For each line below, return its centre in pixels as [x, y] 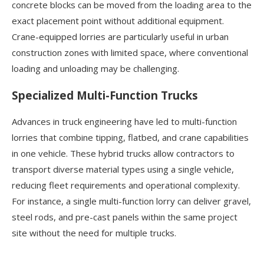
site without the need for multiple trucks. [94, 232]
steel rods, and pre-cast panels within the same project [125, 217]
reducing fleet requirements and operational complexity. [126, 185]
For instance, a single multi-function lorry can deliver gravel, [131, 201]
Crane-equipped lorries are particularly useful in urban [120, 37]
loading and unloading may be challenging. [95, 69]
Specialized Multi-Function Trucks [105, 95]
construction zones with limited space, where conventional [130, 53]
